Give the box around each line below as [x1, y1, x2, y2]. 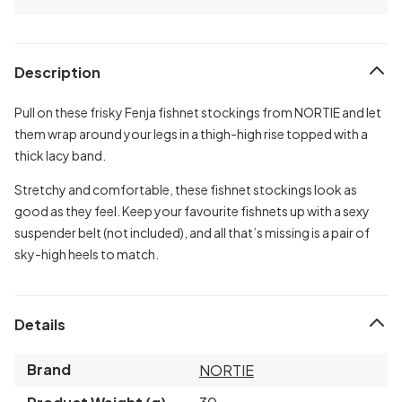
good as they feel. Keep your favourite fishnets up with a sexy [14, 202, 370, 219]
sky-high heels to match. [14, 245, 159, 262]
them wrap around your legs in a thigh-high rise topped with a [14, 125, 368, 142]
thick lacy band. [14, 146, 106, 163]
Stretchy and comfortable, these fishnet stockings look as [14, 180, 357, 197]
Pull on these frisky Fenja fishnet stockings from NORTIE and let [14, 103, 381, 120]
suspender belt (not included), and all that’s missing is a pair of [14, 223, 370, 240]
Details [14, 315, 66, 335]
